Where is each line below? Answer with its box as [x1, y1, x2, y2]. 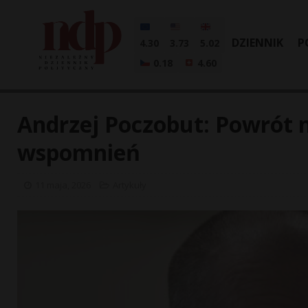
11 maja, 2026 [35, 179, 91, 191]
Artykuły [113, 179, 146, 191]
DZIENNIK [232, 35, 283, 50]
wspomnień [17, 137, 140, 167]
